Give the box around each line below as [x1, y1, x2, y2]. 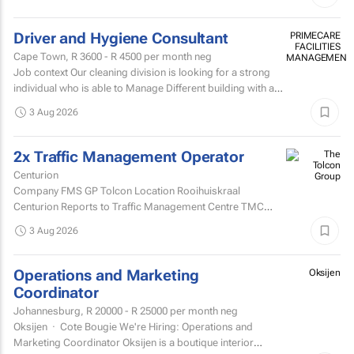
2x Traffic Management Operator [13, 148, 244, 166]
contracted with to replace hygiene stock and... [13, 97, 230, 110]
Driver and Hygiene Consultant [13, 29, 229, 47]
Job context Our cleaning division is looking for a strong [13, 66, 70, 78]
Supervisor [13, 216, 64, 228]
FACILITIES [294, 40, 341, 52]
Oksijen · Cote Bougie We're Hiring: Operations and [13, 320, 119, 333]
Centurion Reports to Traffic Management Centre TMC [13, 200, 264, 213]
